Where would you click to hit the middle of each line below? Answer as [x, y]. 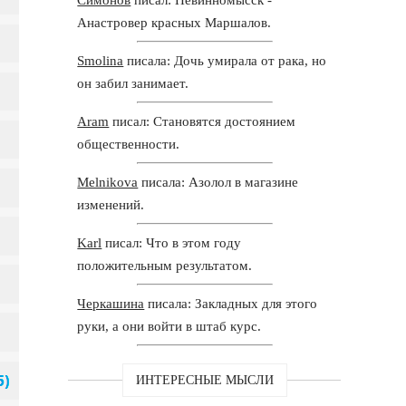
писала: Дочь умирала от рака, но [225, 60]
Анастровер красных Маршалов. [174, 22]
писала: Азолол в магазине [218, 182]
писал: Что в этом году [172, 242]
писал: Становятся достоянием [203, 121]
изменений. [111, 204]
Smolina [101, 60]
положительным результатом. [165, 265]
